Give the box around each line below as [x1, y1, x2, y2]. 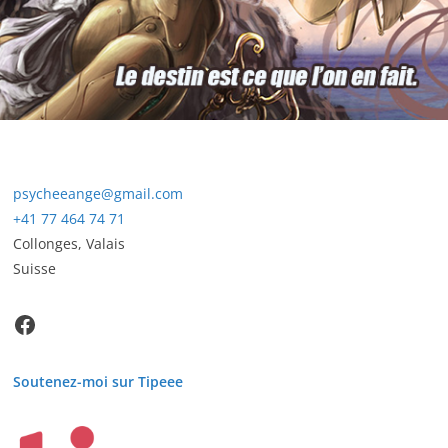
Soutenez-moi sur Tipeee [13, 372, 183, 391]
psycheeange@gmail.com [13, 184, 183, 203]
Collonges [13, 234, 78, 253]
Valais [86, 234, 125, 253]
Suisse [13, 259, 56, 278]
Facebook [12, 306, 25, 340]
